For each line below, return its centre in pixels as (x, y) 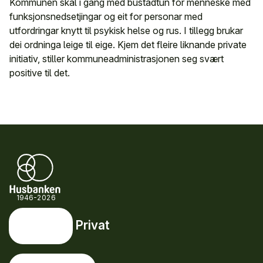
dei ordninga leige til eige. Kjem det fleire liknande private (128, 45)
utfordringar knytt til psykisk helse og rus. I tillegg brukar (126, 31)
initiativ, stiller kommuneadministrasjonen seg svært (117, 59)
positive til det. (40, 73)
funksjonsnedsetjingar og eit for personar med (106, 16)
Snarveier (45, 251)
